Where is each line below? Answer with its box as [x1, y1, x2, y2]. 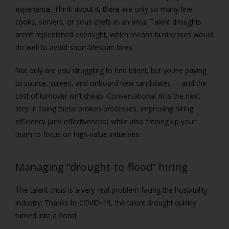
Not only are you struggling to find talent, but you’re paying [15, 65, 207, 76]
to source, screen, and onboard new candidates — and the [15, 78, 207, 88]
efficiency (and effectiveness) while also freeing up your [15, 117, 196, 127]
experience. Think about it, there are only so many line [15, 4, 192, 14]
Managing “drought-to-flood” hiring [15, 160, 188, 174]
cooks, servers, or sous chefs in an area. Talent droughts [15, 17, 201, 27]
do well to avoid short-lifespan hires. [15, 42, 134, 53]
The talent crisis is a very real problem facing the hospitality [15, 185, 208, 195]
